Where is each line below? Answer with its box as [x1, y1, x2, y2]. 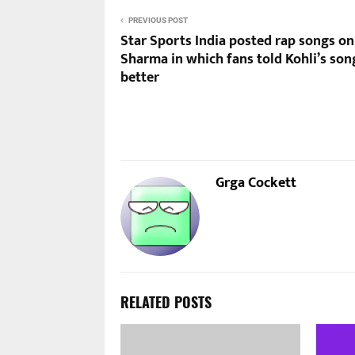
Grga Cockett [216, 171, 296, 195]
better [120, 66, 159, 90]
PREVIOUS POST [128, 16, 188, 25]
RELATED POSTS [120, 292, 212, 312]
